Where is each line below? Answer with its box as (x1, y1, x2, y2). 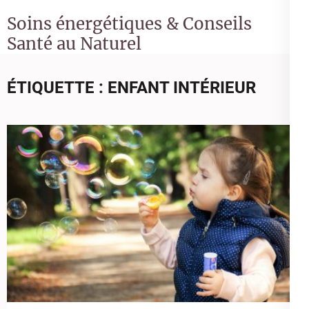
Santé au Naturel (7, 33, 141, 54)
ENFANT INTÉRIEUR (108, 78, 256, 97)
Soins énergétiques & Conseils (7, 13, 252, 34)
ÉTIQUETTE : (7, 78, 108, 97)
